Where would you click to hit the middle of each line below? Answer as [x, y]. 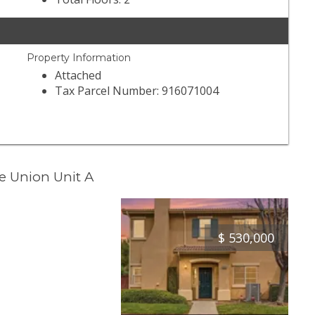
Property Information [79, 58]
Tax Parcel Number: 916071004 [137, 91]
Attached [78, 76]
